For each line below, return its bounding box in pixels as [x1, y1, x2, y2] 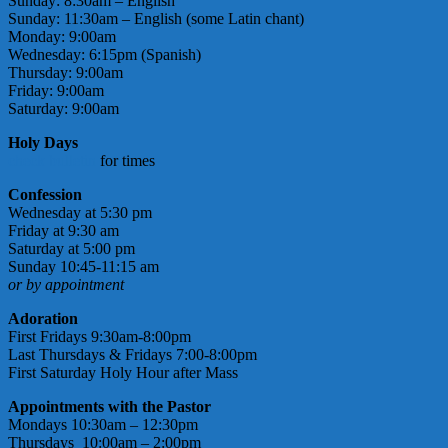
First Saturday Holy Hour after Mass [8, 364, 238, 382]
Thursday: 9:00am [8, 64, 123, 82]
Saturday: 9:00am [8, 100, 119, 118]
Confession [8, 186, 82, 204]
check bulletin [8, 152, 96, 170]
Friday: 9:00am [8, 82, 104, 100]
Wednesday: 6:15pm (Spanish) [8, 46, 201, 64]
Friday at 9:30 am [8, 222, 119, 240]
